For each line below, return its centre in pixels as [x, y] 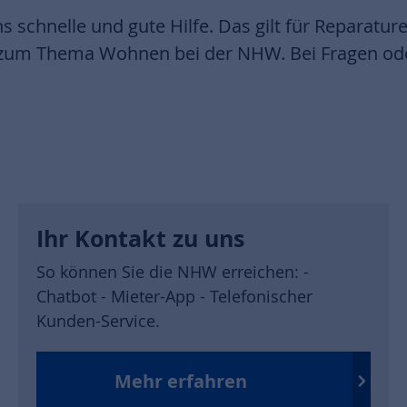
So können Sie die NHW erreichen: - [173, 272]
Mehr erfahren [181, 381]
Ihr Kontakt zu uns [140, 238]
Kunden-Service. [98, 321]
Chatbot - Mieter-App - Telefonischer [174, 296]
